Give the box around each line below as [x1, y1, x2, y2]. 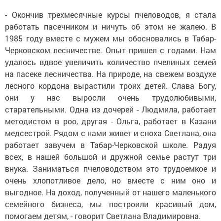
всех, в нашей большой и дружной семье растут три [5, 151, 216, 162]
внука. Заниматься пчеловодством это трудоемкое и [5, 163, 216, 174]
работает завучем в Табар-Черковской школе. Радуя [5, 140, 216, 150]
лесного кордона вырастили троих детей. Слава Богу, [5, 80, 216, 91]
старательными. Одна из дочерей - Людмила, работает [5, 104, 216, 115]
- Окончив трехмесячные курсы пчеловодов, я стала [5, 9, 216, 20]
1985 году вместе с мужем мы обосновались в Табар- [5, 33, 216, 44]
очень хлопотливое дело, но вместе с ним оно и [5, 175, 216, 186]
